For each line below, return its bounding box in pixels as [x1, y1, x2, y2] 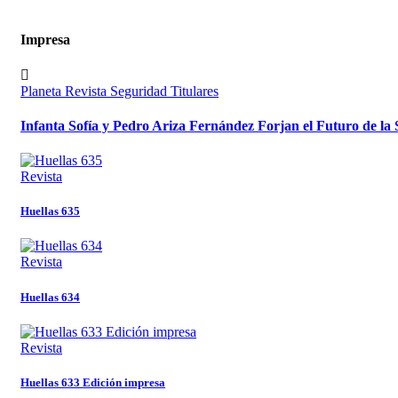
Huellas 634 [20, 290, 80, 304]
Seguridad [110, 83, 171, 99]
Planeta [20, 83, 65, 99]
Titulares [171, 83, 219, 99]
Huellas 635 [20, 204, 80, 219]
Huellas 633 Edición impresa [20, 375, 165, 389]
